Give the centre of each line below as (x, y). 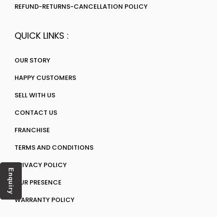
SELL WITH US (35, 95)
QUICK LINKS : (42, 36)
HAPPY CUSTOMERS (45, 78)
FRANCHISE (32, 130)
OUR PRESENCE (38, 183)
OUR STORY (32, 61)
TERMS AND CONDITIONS (54, 148)
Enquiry (11, 181)
